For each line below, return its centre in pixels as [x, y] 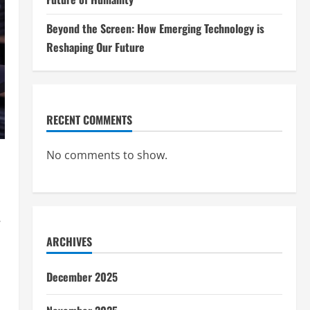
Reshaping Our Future [95, 47]
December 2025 [82, 277]
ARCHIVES [69, 242]
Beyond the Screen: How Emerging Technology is [155, 29]
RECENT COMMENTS [89, 120]
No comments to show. [107, 155]
